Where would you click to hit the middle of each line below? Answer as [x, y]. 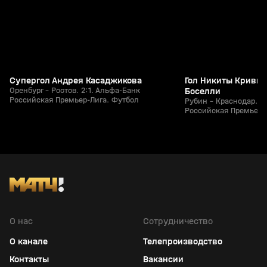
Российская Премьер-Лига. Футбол [74, 100]
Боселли [203, 91]
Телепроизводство [183, 241]
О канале [29, 241]
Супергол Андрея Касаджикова [76, 80]
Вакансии [163, 259]
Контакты [29, 259]
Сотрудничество [178, 221]
